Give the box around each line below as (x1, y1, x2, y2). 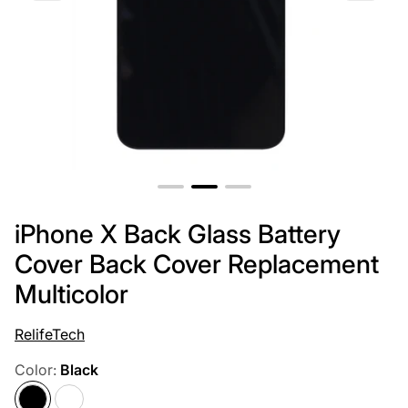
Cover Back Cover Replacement (15, 248, 379, 280)
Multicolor (15, 278, 128, 310)
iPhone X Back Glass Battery (15, 218, 341, 250)
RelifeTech (15, 324, 85, 343)
